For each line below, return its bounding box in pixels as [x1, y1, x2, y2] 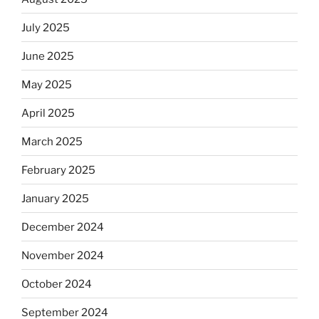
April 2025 [21, 106, 75, 120]
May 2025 [21, 78, 72, 91]
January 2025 [21, 192, 89, 205]
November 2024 [21, 249, 104, 262]
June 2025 [21, 49, 74, 63]
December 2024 [21, 220, 104, 234]
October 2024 [21, 277, 92, 291]
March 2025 [21, 135, 83, 148]
